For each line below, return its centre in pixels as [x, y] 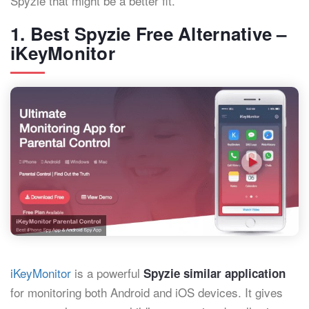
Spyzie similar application [215, 273]
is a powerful [107, 273]
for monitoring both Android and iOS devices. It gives [147, 292]
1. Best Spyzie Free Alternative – [149, 33]
